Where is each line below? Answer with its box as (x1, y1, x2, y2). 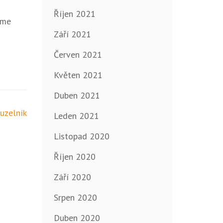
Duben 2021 (53, 90, 100, 102)
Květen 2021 (53, 69, 103, 81)
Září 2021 (53, 28, 91, 40)
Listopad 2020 (53, 130, 110, 142)
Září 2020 (53, 171, 91, 183)
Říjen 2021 (53, 8, 96, 20)
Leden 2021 (53, 110, 99, 122)
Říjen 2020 (53, 151, 96, 163)
